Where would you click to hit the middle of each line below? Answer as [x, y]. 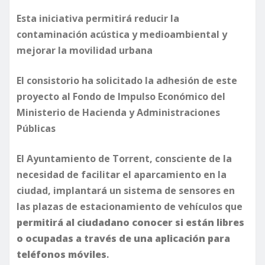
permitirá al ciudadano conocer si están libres [130, 222]
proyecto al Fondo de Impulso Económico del [121, 96]
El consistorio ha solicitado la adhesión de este [127, 80]
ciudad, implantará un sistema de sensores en [126, 190]
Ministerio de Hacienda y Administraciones [118, 112]
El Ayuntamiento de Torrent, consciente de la [124, 158]
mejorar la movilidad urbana [85, 50]
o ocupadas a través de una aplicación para [123, 238]
